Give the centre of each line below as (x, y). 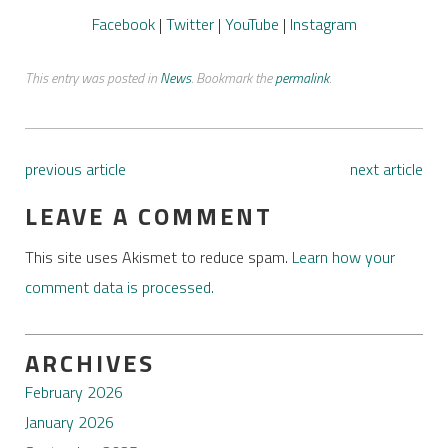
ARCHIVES (89, 362)
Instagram (323, 23)
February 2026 (73, 392)
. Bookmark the (232, 77)
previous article (75, 168)
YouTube (251, 23)
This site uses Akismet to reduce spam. (158, 256)
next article (387, 168)
